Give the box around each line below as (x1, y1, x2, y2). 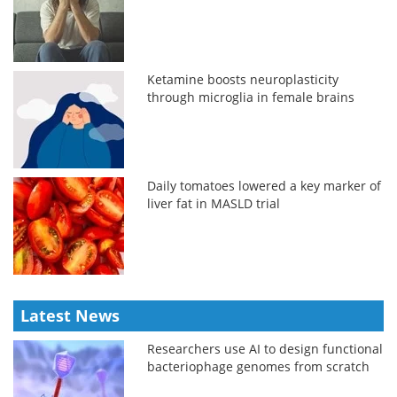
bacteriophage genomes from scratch (147, 357, 370, 375)
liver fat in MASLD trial (147, 194, 281, 212)
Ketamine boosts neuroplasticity (147, 70, 339, 88)
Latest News (20, 304, 120, 326)
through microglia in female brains (147, 88, 355, 105)
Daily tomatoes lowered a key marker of (147, 176, 382, 194)
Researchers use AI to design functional (147, 339, 384, 357)
